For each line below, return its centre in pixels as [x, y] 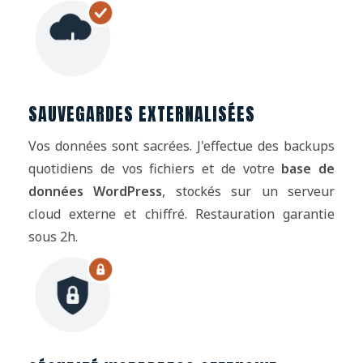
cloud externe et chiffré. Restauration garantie [181, 214]
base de [308, 168]
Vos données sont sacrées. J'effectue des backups [181, 145]
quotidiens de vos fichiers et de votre [155, 168]
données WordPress [96, 191]
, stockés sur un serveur [249, 191]
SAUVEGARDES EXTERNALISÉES [142, 113]
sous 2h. [53, 236]
